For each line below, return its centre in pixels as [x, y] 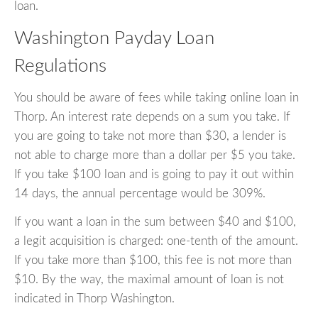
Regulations [60, 66]
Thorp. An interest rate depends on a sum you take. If [152, 116]
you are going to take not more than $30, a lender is [150, 136]
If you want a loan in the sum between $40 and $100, [155, 221]
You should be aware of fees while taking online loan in [157, 97]
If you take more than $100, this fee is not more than [153, 260]
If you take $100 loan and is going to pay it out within [154, 174]
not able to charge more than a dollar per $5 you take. [155, 155]
